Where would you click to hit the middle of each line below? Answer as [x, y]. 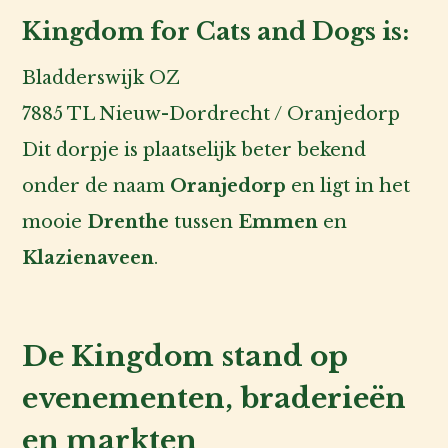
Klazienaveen [88, 257]
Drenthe [128, 221]
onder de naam [96, 185]
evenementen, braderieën [214, 398]
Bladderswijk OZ [101, 77]
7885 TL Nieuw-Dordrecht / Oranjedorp [211, 113]
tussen [204, 221]
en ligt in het [348, 185]
